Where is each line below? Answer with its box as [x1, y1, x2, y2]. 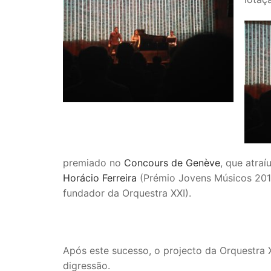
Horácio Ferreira [63, 171, 137, 184]
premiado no [63, 156, 124, 169]
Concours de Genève [124, 156, 220, 169]
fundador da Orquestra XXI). [63, 186, 191, 199]
